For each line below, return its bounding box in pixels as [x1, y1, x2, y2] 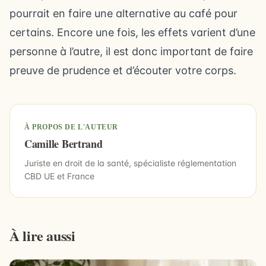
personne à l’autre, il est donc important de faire [9, 45, 253, 58]
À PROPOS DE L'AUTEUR [24, 123, 118, 131]
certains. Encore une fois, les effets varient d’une [9, 26, 255, 39]
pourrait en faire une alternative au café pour [9, 7, 237, 20]
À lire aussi [9, 225, 75, 246]
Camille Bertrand [24, 136, 103, 151]
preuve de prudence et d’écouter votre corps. [9, 64, 236, 77]
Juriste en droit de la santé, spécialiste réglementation [24, 158, 236, 168]
